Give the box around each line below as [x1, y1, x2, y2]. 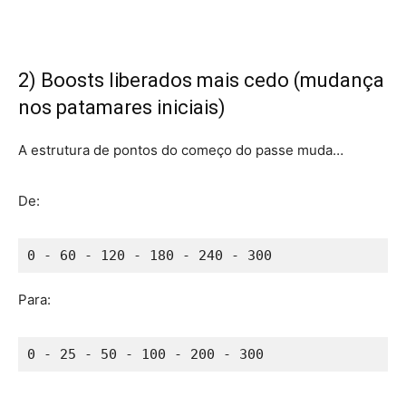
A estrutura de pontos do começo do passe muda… [18, 140, 343, 159]
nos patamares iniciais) [18, 95, 226, 119]
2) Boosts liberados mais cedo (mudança [18, 68, 384, 92]
